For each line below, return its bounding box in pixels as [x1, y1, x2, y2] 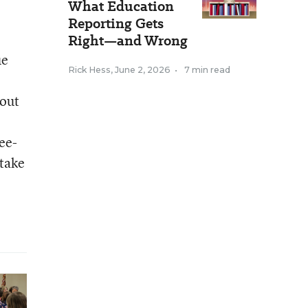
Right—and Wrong [68, 31, 188, 50]
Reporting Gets [68, 14, 164, 33]
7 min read [184, 65, 230, 75]
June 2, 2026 [115, 65, 170, 75]
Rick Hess [68, 65, 111, 75]
